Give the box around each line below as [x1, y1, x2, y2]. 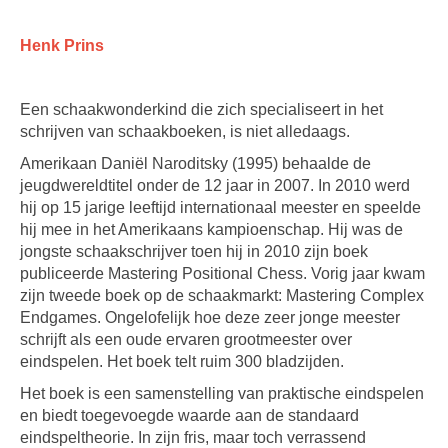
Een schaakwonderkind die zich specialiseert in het [20, 101, 383, 118]
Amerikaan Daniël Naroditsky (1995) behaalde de [20, 155, 371, 172]
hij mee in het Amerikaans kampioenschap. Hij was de [20, 221, 403, 238]
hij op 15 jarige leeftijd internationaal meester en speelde [20, 199, 421, 216]
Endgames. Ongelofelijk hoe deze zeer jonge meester [20, 309, 400, 326]
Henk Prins [20, 37, 104, 54]
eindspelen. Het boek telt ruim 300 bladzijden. [20, 353, 344, 370]
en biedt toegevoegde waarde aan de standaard [20, 407, 359, 424]
